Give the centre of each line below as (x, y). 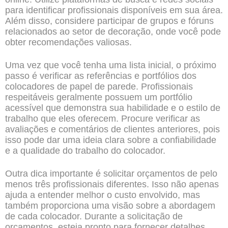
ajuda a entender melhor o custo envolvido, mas (103, 195)
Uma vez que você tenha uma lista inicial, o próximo (111, 65)
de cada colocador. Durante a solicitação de (94, 216)
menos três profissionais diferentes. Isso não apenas (112, 184)
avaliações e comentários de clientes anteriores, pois (112, 129)
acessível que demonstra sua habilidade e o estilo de (113, 108)
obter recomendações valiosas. (68, 42)
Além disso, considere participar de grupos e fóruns (109, 21)
